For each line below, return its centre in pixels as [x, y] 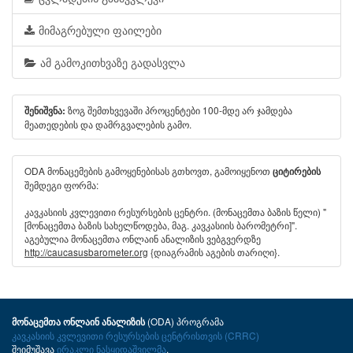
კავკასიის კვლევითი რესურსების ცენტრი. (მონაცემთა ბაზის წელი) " [175, 212]
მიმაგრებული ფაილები [100, 30]
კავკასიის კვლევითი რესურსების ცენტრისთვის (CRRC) [136, 335]
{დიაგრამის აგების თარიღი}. [214, 252]
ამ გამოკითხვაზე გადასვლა [113, 62]
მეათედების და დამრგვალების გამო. [108, 124]
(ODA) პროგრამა [186, 321]
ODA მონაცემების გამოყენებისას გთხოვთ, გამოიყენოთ [149, 171]
